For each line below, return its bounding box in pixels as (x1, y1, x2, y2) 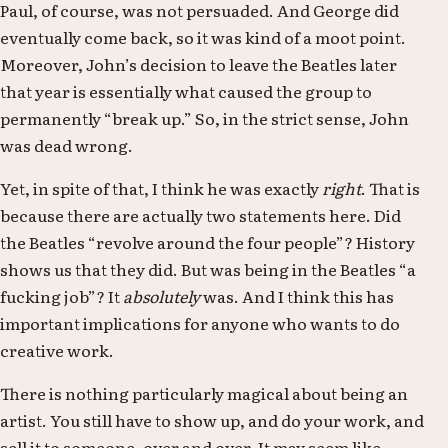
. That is (361, 175, 420, 200)
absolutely (123, 283, 200, 308)
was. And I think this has (200, 283, 394, 308)
